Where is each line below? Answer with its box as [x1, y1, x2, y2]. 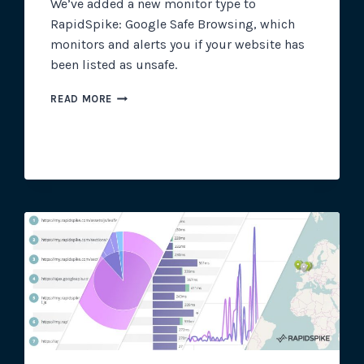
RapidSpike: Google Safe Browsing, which [50, 16, 296, 32]
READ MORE [50, 93, 113, 106]
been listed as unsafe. [50, 57, 178, 73]
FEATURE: [111, 105, 161, 118]
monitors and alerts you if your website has [50, 37, 305, 53]
